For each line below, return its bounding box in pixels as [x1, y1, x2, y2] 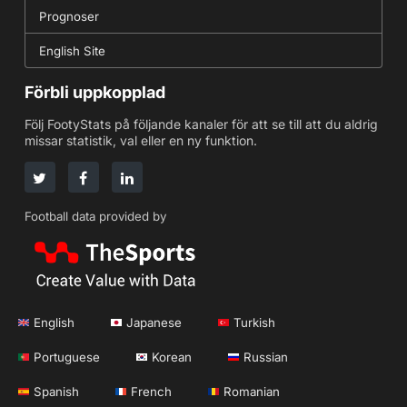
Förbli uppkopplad [24, 82, 165, 102]
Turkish [233, 314, 275, 330]
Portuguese [34, 349, 100, 364]
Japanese [126, 314, 182, 330]
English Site [38, 43, 105, 58]
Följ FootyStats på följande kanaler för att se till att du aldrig [24, 115, 378, 132]
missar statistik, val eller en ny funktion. [24, 132, 257, 148]
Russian [243, 349, 288, 364]
